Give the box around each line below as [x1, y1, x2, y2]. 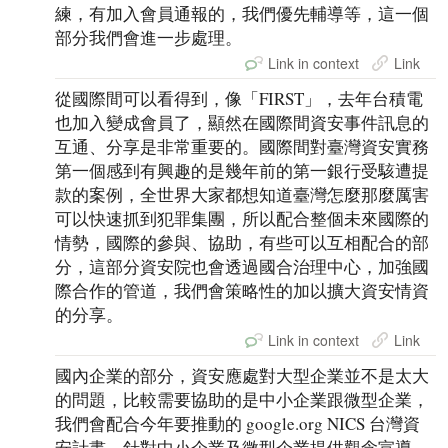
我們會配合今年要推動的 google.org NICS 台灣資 [55, 412, 421, 436]
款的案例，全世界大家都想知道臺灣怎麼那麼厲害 [55, 182, 430, 206]
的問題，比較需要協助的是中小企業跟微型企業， [55, 388, 430, 412]
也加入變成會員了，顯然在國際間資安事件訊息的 [55, 110, 430, 134]
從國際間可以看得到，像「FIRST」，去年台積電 [55, 86, 424, 110]
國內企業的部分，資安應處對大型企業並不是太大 [55, 364, 430, 388]
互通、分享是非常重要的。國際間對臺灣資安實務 [55, 134, 430, 158]
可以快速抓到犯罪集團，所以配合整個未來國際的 [55, 206, 430, 230]
